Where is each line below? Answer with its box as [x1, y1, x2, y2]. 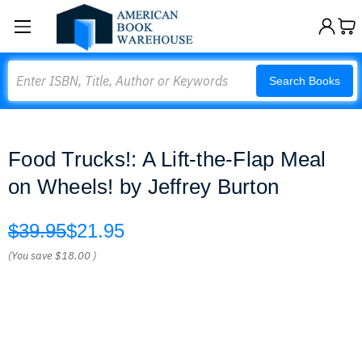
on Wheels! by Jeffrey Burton [8, 175, 279, 199]
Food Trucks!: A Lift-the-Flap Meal [8, 147, 326, 171]
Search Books [269, 74, 340, 87]
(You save [8, 249, 53, 263]
